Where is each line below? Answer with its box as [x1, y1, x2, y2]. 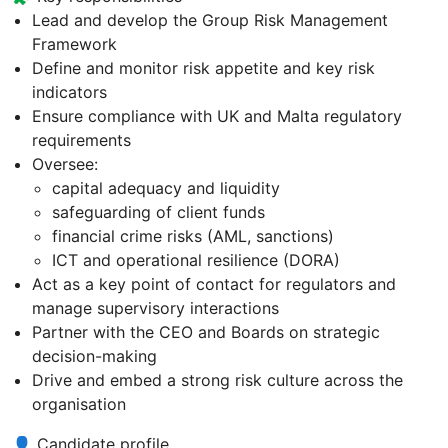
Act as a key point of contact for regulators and [32, 273, 396, 294]
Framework [32, 33, 117, 54]
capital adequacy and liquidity [52, 177, 280, 198]
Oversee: [32, 153, 98, 174]
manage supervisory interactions [32, 297, 279, 318]
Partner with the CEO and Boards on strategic [32, 321, 380, 342]
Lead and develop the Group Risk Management [32, 9, 388, 30]
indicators [32, 81, 107, 102]
